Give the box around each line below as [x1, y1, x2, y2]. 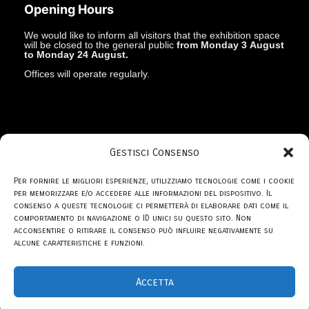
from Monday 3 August [177, 39, 284, 51]
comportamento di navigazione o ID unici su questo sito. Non [14, 213, 251, 223]
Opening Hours [24, 2, 114, 17]
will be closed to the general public [24, 39, 177, 51]
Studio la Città [157, 174, 211, 185]
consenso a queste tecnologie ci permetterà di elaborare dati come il [14, 201, 288, 210]
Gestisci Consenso [110, 146, 199, 159]
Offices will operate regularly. [24, 68, 150, 80]
